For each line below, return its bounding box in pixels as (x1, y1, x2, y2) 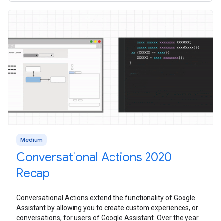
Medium (20, 136, 43, 144)
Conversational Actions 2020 (16, 150, 172, 165)
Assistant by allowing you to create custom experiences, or (16, 204, 198, 212)
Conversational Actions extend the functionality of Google (16, 194, 195, 202)
